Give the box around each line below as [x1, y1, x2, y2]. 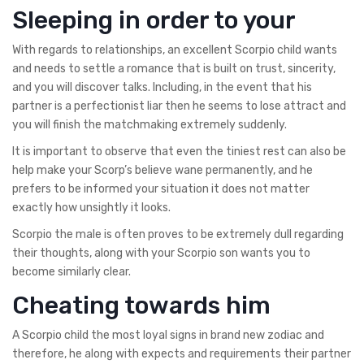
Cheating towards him [12, 290, 271, 320]
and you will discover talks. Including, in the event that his [12, 80, 312, 94]
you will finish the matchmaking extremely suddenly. [12, 117, 287, 132]
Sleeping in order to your [12, 5, 296, 35]
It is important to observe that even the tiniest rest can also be [12, 144, 346, 158]
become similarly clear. [12, 264, 131, 279]
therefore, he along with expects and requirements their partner [12, 346, 351, 361]
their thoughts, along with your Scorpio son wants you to [12, 245, 310, 260]
